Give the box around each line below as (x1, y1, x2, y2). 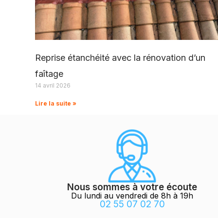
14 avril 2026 (35, 81, 71, 89)
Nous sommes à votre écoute (67, 181, 198, 193)
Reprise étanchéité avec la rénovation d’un (35, 52, 205, 63)
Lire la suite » (35, 99, 76, 107)
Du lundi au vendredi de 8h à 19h (71, 190, 194, 200)
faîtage (35, 68, 63, 79)
